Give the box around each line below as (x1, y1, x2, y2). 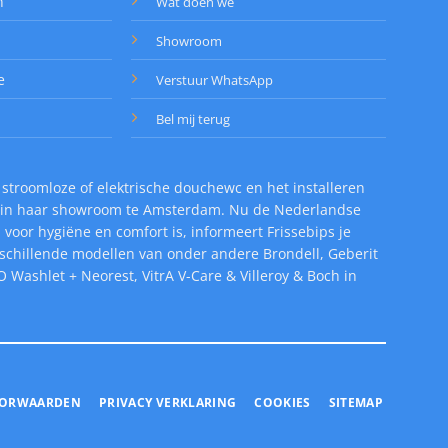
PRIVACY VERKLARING (98, 394, 237, 412)
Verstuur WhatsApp (156, 71, 274, 90)
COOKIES (254, 394, 311, 412)
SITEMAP (328, 394, 384, 412)
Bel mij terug (156, 110, 231, 129)
